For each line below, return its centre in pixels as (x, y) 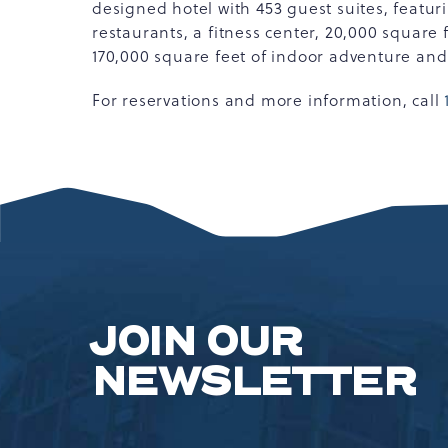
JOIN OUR (196, 342)
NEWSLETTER (254, 382)
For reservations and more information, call (268, 100)
